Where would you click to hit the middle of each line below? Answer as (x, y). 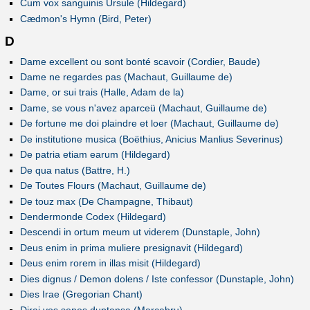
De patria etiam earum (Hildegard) (95, 155)
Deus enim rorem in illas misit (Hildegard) (110, 263)
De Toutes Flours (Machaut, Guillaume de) (113, 186)
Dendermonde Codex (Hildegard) (93, 216)
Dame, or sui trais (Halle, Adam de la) (102, 92)
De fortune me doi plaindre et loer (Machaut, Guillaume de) (149, 124)
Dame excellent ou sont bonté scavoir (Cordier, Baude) (140, 61)
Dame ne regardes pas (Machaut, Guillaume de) (126, 77)
